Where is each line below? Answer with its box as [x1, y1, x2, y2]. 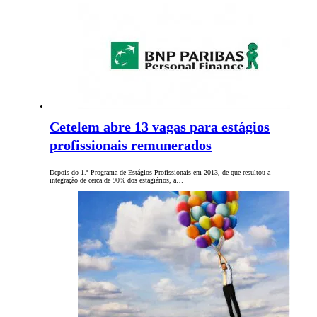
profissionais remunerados [50, 137, 212, 154]
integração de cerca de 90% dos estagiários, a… [50, 176, 184, 185]
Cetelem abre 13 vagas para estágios [50, 119, 270, 135]
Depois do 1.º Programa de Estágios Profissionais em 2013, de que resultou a [50, 168, 271, 177]
